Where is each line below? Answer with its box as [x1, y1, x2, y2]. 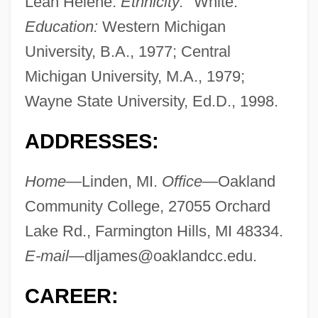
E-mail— [24, 247, 84, 265]
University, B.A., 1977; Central [24, 43, 231, 61]
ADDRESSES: [24, 130, 159, 153]
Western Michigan [97, 18, 226, 36]
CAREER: [24, 285, 119, 308]
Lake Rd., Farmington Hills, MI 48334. [24, 222, 283, 241]
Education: [24, 18, 98, 36]
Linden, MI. [81, 172, 162, 191]
